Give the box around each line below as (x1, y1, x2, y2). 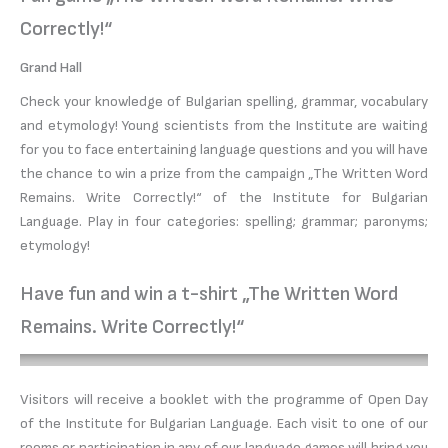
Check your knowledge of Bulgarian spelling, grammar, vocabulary (20, 93, 428, 111)
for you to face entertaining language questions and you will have (20, 141, 428, 159)
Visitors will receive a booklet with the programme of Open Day (20, 390, 428, 408)
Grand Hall (20, 59, 82, 77)
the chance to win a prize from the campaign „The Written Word (20, 165, 428, 183)
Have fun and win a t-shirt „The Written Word (20, 282, 398, 307)
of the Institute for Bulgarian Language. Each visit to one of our (20, 414, 428, 432)
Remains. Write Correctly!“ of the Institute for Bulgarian (20, 189, 428, 207)
